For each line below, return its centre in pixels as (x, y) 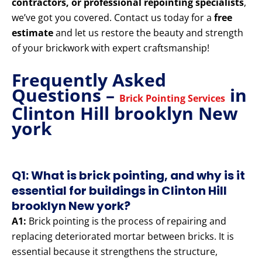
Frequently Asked (89, 80)
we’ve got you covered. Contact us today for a (113, 18)
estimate (32, 33)
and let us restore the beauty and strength (148, 33)
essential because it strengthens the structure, (115, 252)
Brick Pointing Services (172, 99)
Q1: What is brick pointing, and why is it (128, 176)
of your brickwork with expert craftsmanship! (111, 48)
